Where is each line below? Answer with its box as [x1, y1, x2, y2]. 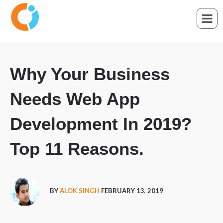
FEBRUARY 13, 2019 [100, 187, 163, 195]
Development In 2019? [10, 114, 192, 133]
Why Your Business [10, 64, 170, 84]
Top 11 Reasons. [10, 139, 144, 158]
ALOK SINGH [60, 187, 100, 195]
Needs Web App [10, 89, 140, 109]
